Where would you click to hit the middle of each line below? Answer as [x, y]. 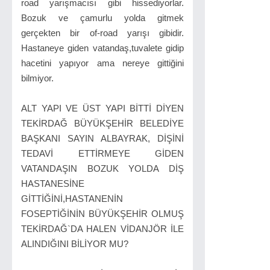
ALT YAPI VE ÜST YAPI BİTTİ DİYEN [102, 108]
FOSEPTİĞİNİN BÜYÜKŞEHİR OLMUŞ [102, 214]
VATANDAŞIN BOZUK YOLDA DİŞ [102, 168]
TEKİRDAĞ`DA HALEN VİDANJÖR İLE [102, 229]
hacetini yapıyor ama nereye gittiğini [102, 63]
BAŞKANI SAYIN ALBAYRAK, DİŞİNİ [102, 138]
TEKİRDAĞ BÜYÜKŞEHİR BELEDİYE [102, 123]
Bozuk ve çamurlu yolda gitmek [102, 18]
